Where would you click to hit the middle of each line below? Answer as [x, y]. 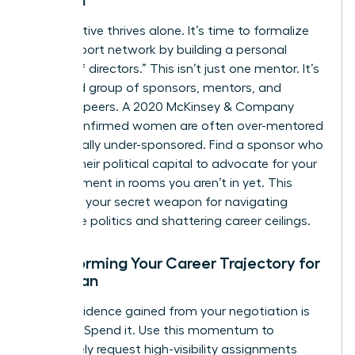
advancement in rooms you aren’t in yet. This [161, 183]
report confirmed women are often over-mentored [176, 126]
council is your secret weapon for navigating [158, 202]
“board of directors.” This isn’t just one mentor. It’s [174, 69]
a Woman [64, 281]
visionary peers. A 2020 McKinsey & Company [162, 107]
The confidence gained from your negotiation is [170, 312]
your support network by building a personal [158, 50]
